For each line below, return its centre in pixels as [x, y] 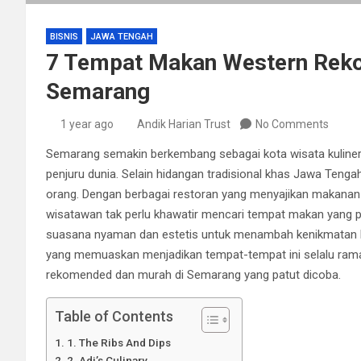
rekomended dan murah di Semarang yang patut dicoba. [193, 274]
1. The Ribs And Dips [118, 342]
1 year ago [87, 124]
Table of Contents [114, 316]
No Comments [292, 124]
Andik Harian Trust [184, 124]
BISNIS [64, 36]
